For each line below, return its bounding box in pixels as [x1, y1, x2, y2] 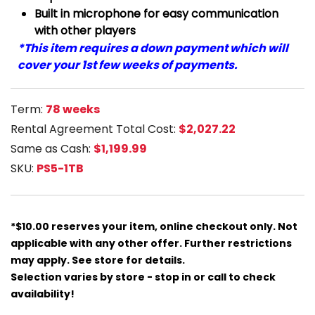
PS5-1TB [37, 160, 84, 177]
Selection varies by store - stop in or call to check [11, 270, 276, 285]
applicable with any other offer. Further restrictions [11, 236, 292, 251]
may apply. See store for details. [11, 253, 185, 268]
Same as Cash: [11, 141, 94, 157]
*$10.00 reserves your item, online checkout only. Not [11, 219, 297, 234]
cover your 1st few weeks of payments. [18, 57, 238, 74]
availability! [11, 287, 75, 302]
